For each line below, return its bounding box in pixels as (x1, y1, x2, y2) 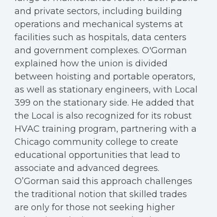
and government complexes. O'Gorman (15, 45, 187, 56)
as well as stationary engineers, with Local (15, 84, 198, 95)
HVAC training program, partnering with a (15, 124, 197, 134)
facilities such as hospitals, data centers (15, 32, 186, 43)
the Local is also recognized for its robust (15, 110, 192, 121)
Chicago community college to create (15, 137, 178, 147)
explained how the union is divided (15, 58, 168, 69)
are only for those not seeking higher (15, 202, 175, 213)
